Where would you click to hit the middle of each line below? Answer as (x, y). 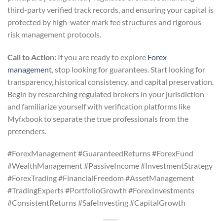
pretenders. (27, 131)
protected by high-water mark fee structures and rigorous (104, 22)
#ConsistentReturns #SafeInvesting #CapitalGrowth (96, 203)
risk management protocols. (54, 34)
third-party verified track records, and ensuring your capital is (110, 9)
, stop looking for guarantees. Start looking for (129, 69)
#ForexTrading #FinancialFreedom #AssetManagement (101, 178)
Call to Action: (32, 57)
